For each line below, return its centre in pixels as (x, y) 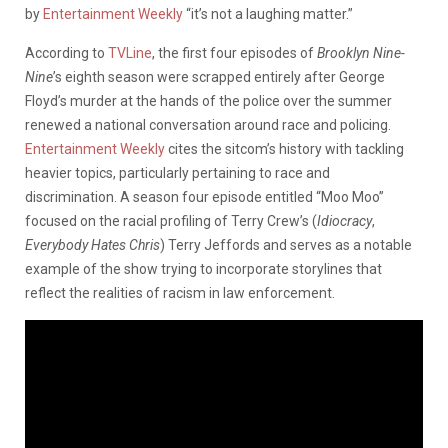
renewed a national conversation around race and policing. (208, 124)
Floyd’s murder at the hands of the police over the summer (208, 100)
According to (65, 52)
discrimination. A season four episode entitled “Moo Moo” (204, 196)
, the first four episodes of (234, 52)
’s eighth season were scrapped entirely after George (219, 76)
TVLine (128, 52)
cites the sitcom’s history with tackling (284, 148)
